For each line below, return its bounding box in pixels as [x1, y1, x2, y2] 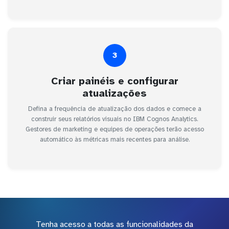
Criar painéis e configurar [51, 74, 178, 87]
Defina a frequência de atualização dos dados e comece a [28, 104, 201, 113]
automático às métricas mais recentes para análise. [39, 135, 190, 144]
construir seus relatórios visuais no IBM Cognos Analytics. [31, 114, 198, 123]
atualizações [82, 86, 147, 100]
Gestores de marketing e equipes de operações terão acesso [25, 125, 204, 133]
